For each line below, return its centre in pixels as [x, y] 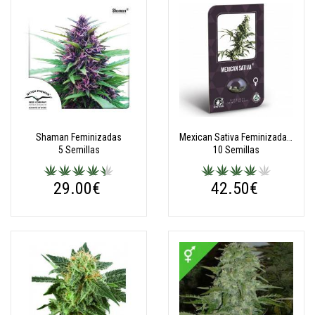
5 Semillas [79, 150]
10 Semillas [236, 150]
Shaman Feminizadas [79, 137]
